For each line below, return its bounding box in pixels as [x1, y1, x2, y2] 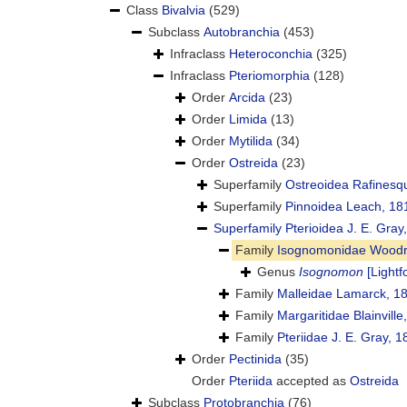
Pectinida [229, 352, 282, 367]
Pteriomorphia [229, 68, 310, 84]
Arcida [229, 90, 265, 105]
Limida [229, 112, 267, 127]
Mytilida [229, 134, 273, 149]
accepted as [273, 373, 350, 389]
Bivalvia [162, 3, 205, 18]
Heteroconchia [229, 46, 313, 62]
